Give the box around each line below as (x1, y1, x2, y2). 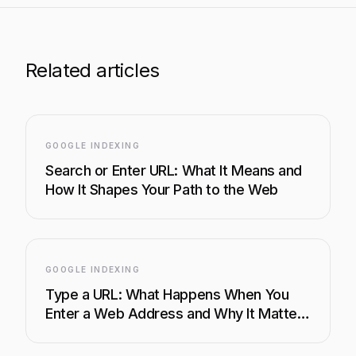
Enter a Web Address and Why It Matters (45, 305, 310, 322)
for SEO (45, 324, 95, 341)
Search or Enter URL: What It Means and (45, 162, 302, 179)
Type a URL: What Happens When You (45, 286, 289, 303)
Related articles (25, 59, 160, 82)
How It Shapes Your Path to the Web (45, 181, 278, 198)
